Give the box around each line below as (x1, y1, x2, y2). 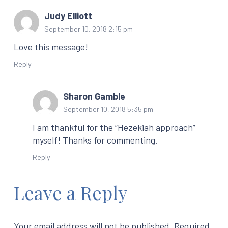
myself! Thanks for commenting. (33, 134, 158, 146)
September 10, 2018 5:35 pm (63, 104, 153, 113)
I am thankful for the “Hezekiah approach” (33, 121, 195, 133)
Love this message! (14, 41, 88, 53)
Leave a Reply (14, 180, 131, 205)
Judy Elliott (44, 10, 92, 22)
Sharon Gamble (63, 90, 125, 102)
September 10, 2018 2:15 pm (44, 24, 133, 34)
